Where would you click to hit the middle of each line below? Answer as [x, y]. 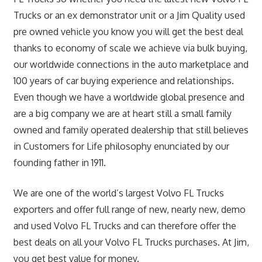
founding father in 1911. [59, 162]
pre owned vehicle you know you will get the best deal [128, 31]
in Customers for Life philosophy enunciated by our [121, 146]
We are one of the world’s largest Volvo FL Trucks [118, 193]
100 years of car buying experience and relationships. [123, 80]
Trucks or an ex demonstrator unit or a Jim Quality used [129, 15]
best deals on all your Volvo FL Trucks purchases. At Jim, [131, 242]
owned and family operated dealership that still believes [131, 130]
